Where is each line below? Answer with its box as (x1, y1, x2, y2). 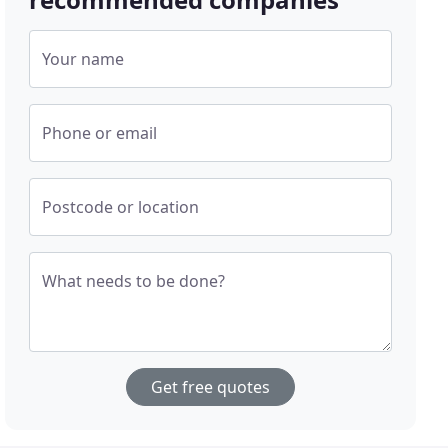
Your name (42, 48, 125, 71)
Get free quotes (151, 376, 271, 399)
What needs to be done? (42, 270, 226, 293)
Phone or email (42, 122, 158, 145)
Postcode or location (42, 196, 200, 219)
